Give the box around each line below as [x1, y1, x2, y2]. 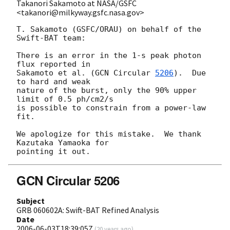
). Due [174, 68, 206, 78]
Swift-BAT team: [16, 33, 86, 43]
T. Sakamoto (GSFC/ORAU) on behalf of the [16, 24, 201, 34]
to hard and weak [16, 76, 95, 86]
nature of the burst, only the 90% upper [16, 85, 197, 95]
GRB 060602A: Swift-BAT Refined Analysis [16, 204, 159, 215]
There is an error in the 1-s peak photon [16, 50, 201, 60]
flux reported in [16, 59, 95, 69]
